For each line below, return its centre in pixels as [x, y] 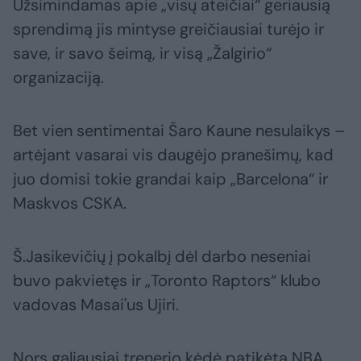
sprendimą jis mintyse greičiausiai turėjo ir [168, 29]
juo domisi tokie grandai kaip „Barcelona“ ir [170, 179]
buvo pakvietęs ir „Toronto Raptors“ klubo [167, 281]
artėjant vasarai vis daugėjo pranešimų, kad [173, 155]
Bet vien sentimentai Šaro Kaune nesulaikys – [179, 131]
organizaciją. [58, 78]
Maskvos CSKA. [70, 203]
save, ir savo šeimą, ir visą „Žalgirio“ [142, 54]
